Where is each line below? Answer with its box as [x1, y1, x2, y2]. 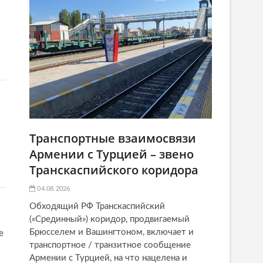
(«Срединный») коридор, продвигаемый [29, 214, 190, 224]
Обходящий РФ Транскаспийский [29, 201, 165, 211]
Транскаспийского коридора [29, 161, 198, 178]
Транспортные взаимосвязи [29, 130, 196, 146]
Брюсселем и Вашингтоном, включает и [29, 227, 194, 237]
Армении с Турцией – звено [29, 146, 194, 162]
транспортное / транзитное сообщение [29, 240, 191, 249]
